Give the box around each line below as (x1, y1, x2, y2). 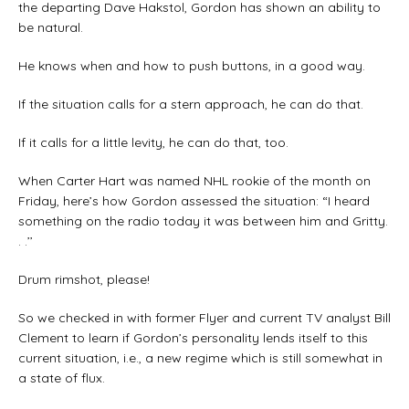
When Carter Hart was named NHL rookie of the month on (18, 172, 371, 189)
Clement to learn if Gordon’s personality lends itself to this (18, 329, 368, 346)
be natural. (18, 18, 83, 36)
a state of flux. (18, 369, 105, 386)
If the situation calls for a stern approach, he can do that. (18, 95, 363, 112)
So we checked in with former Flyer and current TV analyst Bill (18, 309, 391, 326)
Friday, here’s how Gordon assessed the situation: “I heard (18, 192, 370, 209)
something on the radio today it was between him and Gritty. (18, 212, 388, 229)
